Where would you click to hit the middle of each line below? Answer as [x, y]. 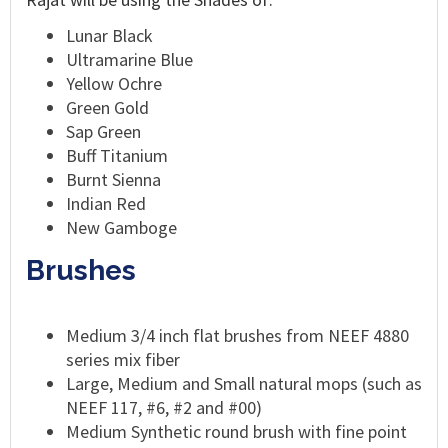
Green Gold [107, 107]
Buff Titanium [117, 155]
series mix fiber [123, 359]
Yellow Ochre [114, 83]
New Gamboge [123, 227]
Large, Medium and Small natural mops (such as [244, 383]
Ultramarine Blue [129, 59]
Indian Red [106, 203]
